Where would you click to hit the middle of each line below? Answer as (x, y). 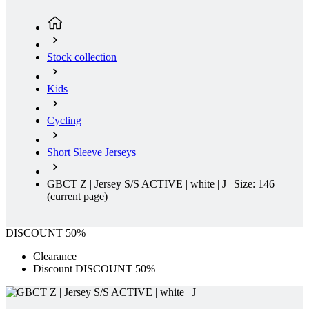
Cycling (64, 121)
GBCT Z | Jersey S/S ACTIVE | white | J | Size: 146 (161, 184)
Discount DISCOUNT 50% (94, 269)
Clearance (55, 257)
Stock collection (82, 57)
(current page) (77, 197)
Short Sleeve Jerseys (91, 152)
